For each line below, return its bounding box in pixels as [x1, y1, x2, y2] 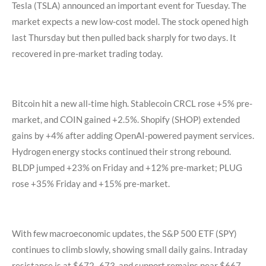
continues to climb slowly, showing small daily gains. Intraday [12, 244, 248, 255]
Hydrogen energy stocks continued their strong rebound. [12, 146, 231, 157]
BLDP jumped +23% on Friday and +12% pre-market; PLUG [12, 162, 242, 173]
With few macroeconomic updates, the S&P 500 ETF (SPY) [12, 228, 237, 239]
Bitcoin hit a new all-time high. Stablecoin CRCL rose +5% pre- [12, 98, 252, 109]
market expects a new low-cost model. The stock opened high [12, 16, 248, 27]
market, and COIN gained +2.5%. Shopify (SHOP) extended [12, 114, 240, 125]
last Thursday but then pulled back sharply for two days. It [12, 32, 236, 43]
